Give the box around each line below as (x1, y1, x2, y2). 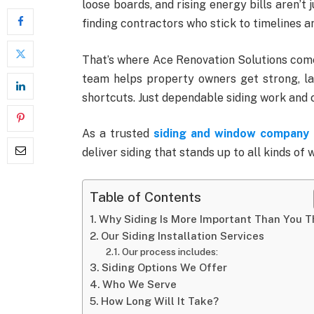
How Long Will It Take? (101, 294, 219, 307)
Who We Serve (102, 278, 177, 290)
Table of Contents (90, 189, 202, 205)
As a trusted (82, 127, 154, 141)
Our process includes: (121, 245, 218, 257)
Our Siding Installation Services (101, 229, 265, 242)
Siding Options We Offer (102, 261, 228, 273)
